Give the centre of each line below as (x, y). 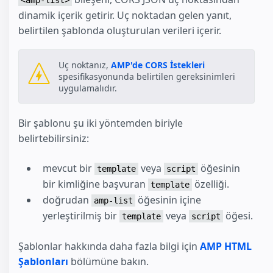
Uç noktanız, (85, 65)
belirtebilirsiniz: (54, 138)
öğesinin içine (168, 200)
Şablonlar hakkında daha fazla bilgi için (109, 246)
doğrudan (67, 200)
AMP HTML (226, 246)
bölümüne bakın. (108, 261)
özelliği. (211, 184)
